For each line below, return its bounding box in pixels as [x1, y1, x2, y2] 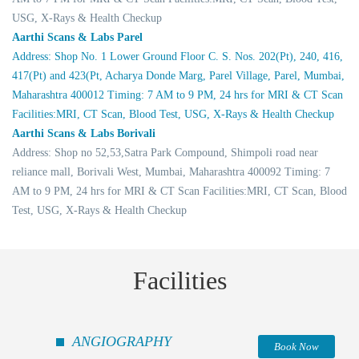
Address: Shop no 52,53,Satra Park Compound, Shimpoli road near [12, 146, 318, 159]
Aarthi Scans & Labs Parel [12, 30, 143, 43]
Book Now [274, 340, 319, 353]
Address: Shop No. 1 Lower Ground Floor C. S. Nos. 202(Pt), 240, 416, [12, 50, 343, 63]
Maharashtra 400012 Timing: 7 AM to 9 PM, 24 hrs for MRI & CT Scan [12, 88, 343, 101]
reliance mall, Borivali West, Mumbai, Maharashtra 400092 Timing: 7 [12, 165, 330, 178]
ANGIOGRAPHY [72, 333, 171, 349]
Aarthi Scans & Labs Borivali [12, 127, 155, 139]
